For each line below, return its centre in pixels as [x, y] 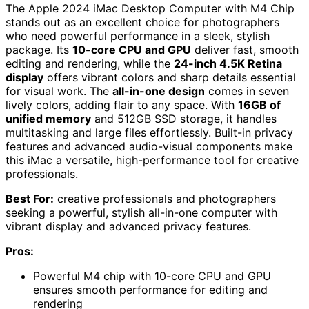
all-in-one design [159, 91]
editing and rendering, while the [90, 64]
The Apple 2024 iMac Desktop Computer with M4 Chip [150, 9]
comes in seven [247, 91]
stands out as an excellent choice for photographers [142, 22]
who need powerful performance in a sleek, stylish [138, 36]
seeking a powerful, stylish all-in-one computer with [141, 213]
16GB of [259, 105]
